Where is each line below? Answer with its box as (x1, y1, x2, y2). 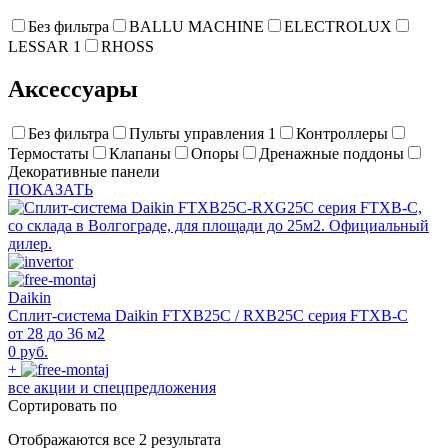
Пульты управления (129, 125, 268, 143)
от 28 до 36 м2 (8, 325, 105, 343)
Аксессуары (8, 76, 138, 103)
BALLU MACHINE (129, 18, 264, 36)
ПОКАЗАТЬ (8, 181, 93, 199)
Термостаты (8, 145, 89, 163)
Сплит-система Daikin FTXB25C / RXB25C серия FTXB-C (8, 307, 408, 325)
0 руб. (8, 343, 48, 361)
